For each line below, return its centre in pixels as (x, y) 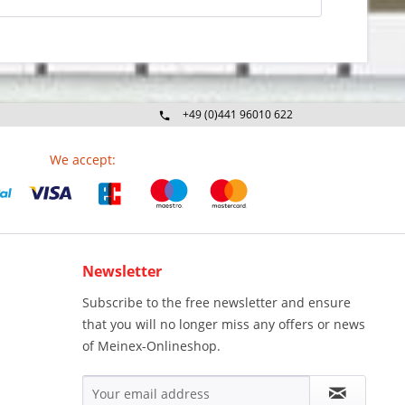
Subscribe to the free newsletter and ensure (217, 302)
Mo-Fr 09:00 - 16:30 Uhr (237, 134)
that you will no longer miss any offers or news (224, 324)
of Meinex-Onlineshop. (151, 346)
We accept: (82, 160)
